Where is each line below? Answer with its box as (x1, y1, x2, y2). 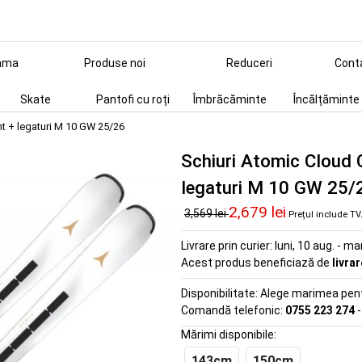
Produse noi (84, 57, 145, 69)
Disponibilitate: (181, 287, 260, 300)
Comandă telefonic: (181, 304, 285, 317)
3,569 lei (184, 207, 229, 220)
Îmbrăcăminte (192, 93, 267, 106)
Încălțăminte (293, 93, 360, 106)
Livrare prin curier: (181, 239, 275, 252)
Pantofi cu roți (95, 93, 170, 106)
